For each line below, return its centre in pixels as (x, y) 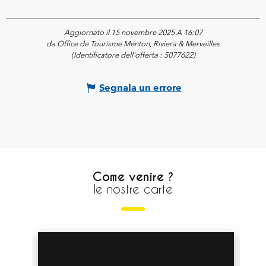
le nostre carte (133, 189)
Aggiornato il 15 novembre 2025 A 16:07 (133, 32)
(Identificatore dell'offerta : (117, 55)
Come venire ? (133, 177)
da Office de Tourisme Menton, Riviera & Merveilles (133, 44)
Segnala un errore (140, 88)
